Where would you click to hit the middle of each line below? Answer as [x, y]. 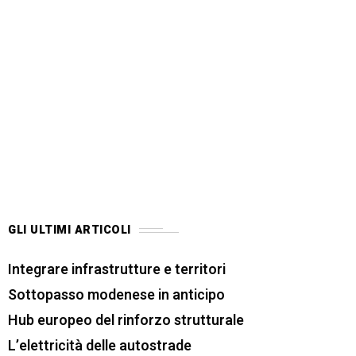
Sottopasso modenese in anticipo [116, 296]
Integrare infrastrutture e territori [117, 270]
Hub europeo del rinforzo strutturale [126, 321]
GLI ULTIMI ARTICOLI [70, 230]
